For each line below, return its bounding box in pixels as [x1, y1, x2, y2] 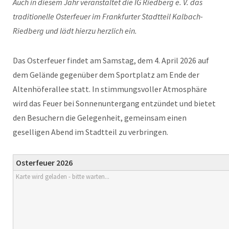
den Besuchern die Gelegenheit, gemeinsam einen [13, 112, 187, 123]
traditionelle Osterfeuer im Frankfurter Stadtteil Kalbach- [13, 11, 203, 21]
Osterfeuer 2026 [16, 157, 73, 168]
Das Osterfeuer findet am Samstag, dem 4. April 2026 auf [13, 55, 209, 65]
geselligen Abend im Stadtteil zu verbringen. [13, 127, 168, 137]
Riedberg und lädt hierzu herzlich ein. [13, 26, 137, 36]
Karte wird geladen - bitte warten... [16, 172, 109, 180]
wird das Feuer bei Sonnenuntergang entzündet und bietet [13, 98, 216, 108]
